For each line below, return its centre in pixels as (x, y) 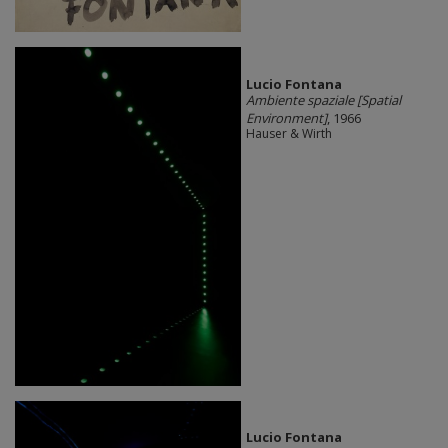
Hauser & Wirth (288, 133)
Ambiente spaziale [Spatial (323, 99)
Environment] (286, 117)
